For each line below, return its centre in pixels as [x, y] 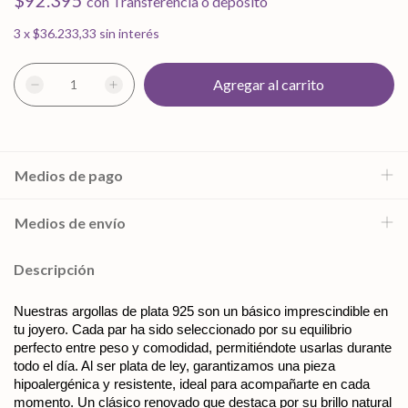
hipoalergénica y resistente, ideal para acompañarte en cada [192, 384]
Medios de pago [69, 175]
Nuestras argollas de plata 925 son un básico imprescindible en [201, 311]
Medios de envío [70, 223]
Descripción [54, 269]
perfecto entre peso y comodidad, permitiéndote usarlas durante [203, 347]
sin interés [129, 33]
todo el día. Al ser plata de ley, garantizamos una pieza [174, 366]
